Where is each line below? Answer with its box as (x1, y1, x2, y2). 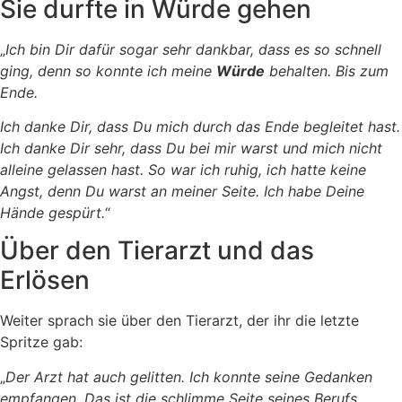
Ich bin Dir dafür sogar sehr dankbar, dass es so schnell (5, 39, 381, 58)
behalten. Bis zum (265, 61, 389, 80)
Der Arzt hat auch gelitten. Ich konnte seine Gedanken (5, 367, 372, 386)
